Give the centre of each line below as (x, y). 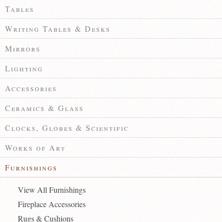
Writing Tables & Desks (58, 29)
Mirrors (23, 49)
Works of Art (35, 148)
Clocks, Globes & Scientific (67, 128)
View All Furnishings (52, 190)
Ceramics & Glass (44, 108)
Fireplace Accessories (52, 204)
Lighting (24, 68)
